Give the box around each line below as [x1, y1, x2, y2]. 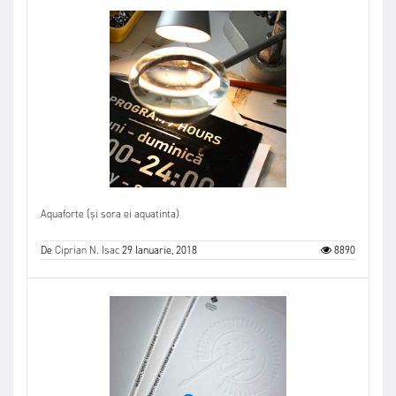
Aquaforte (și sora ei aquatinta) [41, 206, 179, 221]
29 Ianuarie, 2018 [122, 242, 197, 257]
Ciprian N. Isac [55, 242, 119, 257]
